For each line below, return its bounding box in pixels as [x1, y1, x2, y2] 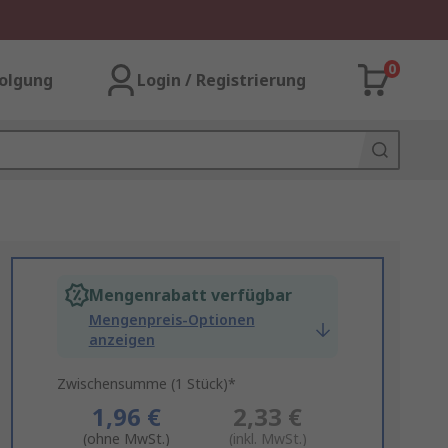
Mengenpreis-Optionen [88, 310, 255, 329]
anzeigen [88, 330, 155, 349]
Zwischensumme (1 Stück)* [56, 374, 236, 393]
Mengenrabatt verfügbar [88, 284, 292, 306]
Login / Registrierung [137, 69, 306, 91]
